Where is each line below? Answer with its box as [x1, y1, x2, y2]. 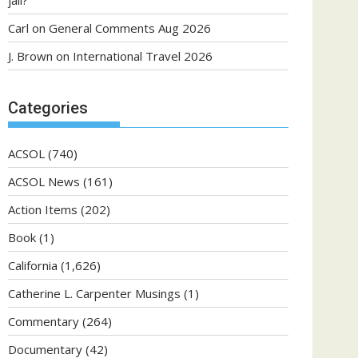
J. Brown [8, 48, 53, 64]
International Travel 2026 [73, 48, 213, 64]
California [8, 257, 58, 273]
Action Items [8, 201, 78, 217]
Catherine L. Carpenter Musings [8, 284, 181, 301]
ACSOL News [8, 173, 80, 189]
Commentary [8, 312, 79, 329]
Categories [8, 97, 88, 117]
